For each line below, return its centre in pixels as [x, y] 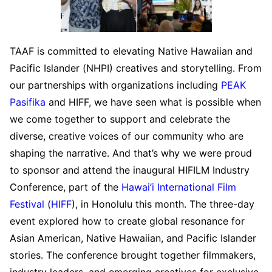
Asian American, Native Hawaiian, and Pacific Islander [133, 238]
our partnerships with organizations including [115, 85]
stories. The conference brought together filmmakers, [133, 255]
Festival [27, 204]
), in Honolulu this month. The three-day [163, 204]
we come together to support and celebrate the [120, 119]
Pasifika [28, 102]
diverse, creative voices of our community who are [127, 136]
